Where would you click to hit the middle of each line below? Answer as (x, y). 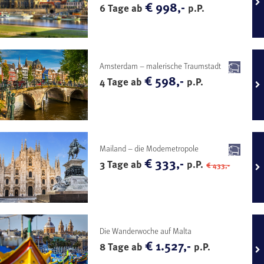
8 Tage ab (123, 246)
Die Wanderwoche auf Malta (146, 230)
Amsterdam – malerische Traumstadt (161, 65)
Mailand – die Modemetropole (149, 148)
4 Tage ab (122, 81)
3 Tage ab (122, 164)
